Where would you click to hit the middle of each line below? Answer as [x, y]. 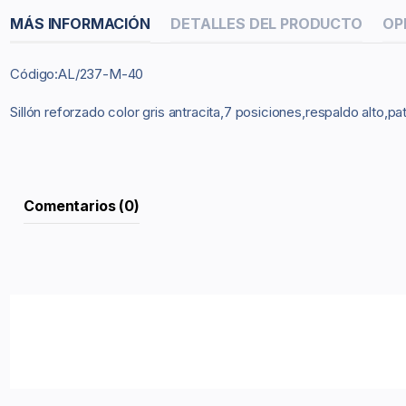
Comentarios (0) [82, 205]
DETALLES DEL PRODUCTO [266, 24]
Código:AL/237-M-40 [77, 73]
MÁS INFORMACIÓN [80, 24]
